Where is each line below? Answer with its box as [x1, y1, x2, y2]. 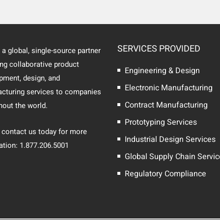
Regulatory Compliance [125, 168, 206, 180]
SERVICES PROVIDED [117, 42, 200, 56]
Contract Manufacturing [125, 99, 208, 111]
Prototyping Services [125, 116, 197, 129]
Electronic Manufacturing [125, 82, 213, 94]
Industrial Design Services [125, 134, 216, 146]
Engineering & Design [125, 65, 200, 77]
